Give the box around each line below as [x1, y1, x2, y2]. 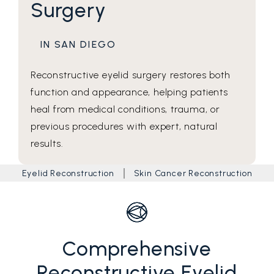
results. [31, 138, 64, 150]
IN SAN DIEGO [40, 39, 116, 51]
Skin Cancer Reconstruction [133, 168, 253, 179]
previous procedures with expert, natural [31, 120, 218, 133]
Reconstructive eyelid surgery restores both [31, 69, 231, 81]
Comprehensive [62, 237, 212, 261]
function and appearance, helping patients [31, 86, 228, 98]
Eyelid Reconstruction [21, 168, 114, 179]
